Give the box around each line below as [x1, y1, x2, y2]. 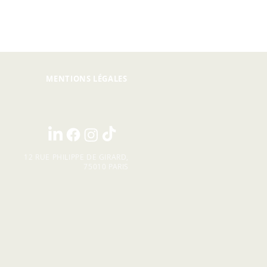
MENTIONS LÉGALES [46, 73, 128, 84]
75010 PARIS [83, 162, 129, 171]
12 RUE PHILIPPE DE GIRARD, [24, 152, 129, 162]
